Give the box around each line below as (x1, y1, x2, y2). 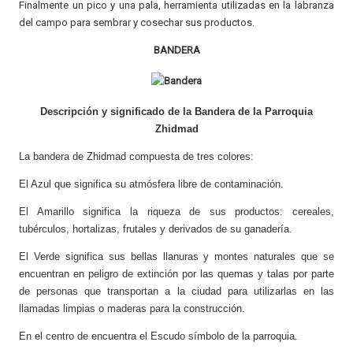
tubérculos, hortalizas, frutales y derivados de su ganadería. (19, 222, 293, 235)
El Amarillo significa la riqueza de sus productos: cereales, (19, 205, 334, 217)
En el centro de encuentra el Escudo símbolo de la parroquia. (19, 329, 302, 342)
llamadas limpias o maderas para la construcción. (19, 302, 246, 314)
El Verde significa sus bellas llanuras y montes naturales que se (19, 250, 334, 262)
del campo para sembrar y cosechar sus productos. (19, 16, 255, 28)
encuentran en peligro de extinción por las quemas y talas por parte (19, 267, 334, 280)
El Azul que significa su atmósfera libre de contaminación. (19, 177, 284, 190)
